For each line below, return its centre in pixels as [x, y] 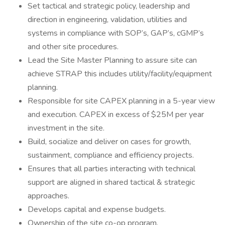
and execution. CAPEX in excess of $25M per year [116, 115]
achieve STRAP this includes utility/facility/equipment [120, 74]
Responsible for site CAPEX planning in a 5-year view [121, 101]
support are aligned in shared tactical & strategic [111, 182]
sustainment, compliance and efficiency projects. [111, 155]
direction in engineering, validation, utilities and [107, 20]
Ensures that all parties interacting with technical [111, 169]
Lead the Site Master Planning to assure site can [112, 60]
